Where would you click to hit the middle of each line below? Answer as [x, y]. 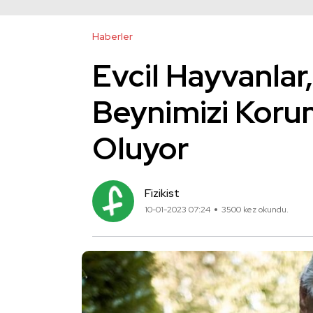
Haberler [112, 36]
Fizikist [162, 193]
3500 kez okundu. [255, 210]
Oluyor [140, 148]
